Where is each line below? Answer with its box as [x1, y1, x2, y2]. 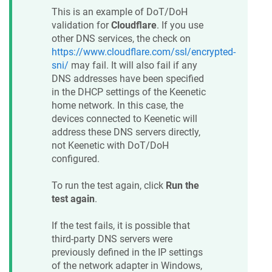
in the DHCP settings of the [52, 86, 169, 98]
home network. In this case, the [52, 99, 183, 111]
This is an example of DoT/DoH [52, 5, 188, 18]
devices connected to [52, 112, 144, 124]
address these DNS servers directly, [52, 126, 200, 138]
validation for [52, 19, 111, 31]
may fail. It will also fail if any [69, 59, 197, 71]
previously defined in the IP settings [52, 246, 203, 259]
